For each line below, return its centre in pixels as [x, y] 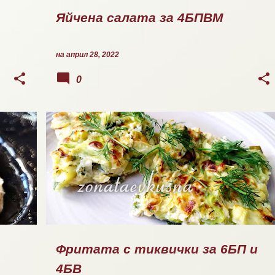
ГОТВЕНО [79, 134]
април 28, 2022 [93, 55]
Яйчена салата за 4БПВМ [140, 18]
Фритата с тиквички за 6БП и [157, 249]
